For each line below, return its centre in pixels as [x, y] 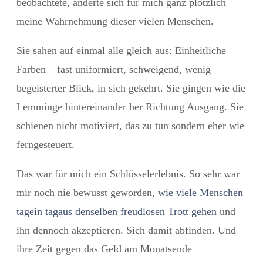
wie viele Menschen [200, 192]
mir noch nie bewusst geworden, [87, 192]
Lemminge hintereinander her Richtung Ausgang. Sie [130, 107]
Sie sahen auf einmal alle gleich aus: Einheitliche [121, 50]
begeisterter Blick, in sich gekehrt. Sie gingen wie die [131, 88]
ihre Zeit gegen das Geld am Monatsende [104, 249]
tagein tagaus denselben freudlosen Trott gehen [117, 211]
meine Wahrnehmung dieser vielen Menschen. [115, 21]
